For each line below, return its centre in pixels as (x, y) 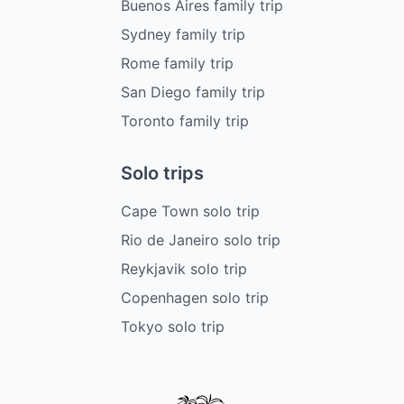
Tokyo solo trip (173, 327)
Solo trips (162, 174)
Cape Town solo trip (190, 211)
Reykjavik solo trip (184, 269)
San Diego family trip (193, 92)
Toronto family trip (185, 121)
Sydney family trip (183, 35)
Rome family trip (177, 64)
